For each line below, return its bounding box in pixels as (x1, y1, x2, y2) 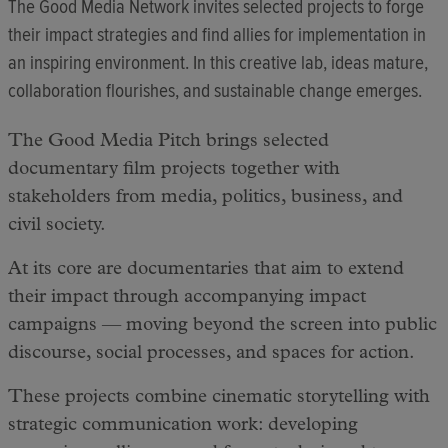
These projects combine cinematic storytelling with (8, 389, 430, 408)
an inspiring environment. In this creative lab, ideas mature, (8, 51, 428, 75)
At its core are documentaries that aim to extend (8, 261, 404, 280)
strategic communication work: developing (8, 417, 358, 436)
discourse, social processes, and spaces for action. (8, 345, 415, 364)
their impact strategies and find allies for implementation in (8, 23, 426, 47)
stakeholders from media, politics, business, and (8, 189, 403, 208)
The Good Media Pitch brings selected (8, 133, 329, 152)
